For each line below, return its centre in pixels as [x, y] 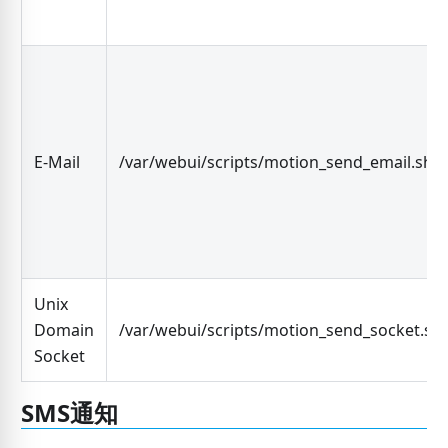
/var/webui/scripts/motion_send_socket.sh [280, 330]
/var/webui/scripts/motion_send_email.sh [275, 162]
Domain [63, 330]
